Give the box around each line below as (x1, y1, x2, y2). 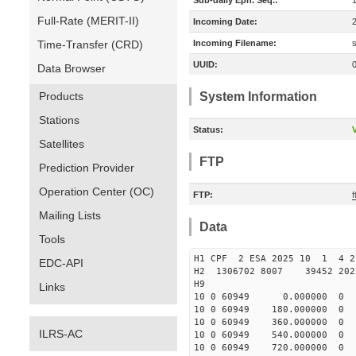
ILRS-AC (39, 327, 83, 340)
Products (39, 90, 83, 103)
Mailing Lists (39, 209, 101, 222)
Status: (193, 125, 223, 134)
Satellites (39, 137, 84, 150)
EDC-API (39, 257, 83, 269)
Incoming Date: (193, 17, 257, 26)
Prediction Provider (39, 161, 134, 174)
